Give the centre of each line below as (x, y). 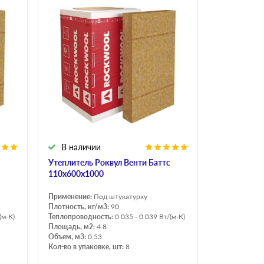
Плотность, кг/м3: (80, 207)
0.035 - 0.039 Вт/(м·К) (150, 217)
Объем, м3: (68, 237)
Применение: (71, 197)
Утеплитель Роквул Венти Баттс (109, 163)
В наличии (81, 147)
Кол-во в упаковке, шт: (87, 247)
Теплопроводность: (82, 217)
